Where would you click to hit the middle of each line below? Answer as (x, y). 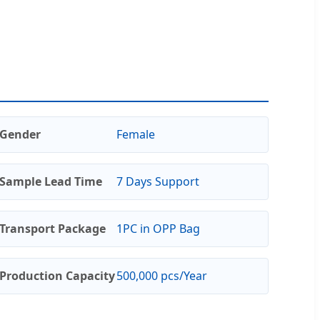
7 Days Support (157, 181)
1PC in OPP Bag (158, 228)
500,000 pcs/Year (161, 275)
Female (135, 134)
